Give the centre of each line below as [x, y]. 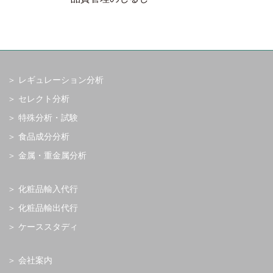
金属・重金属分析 [52, 155]
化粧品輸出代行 [48, 207]
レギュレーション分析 [61, 80]
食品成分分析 [44, 136]
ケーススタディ [48, 226]
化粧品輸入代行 [48, 189]
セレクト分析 [44, 98]
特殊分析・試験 [48, 117]
